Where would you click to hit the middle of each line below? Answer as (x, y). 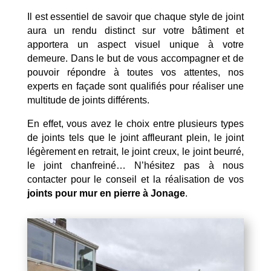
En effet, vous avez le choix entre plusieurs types (135, 123)
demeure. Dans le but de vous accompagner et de (135, 58)
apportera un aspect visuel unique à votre (135, 44)
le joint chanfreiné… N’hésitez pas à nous (135, 165)
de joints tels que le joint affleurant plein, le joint (135, 137)
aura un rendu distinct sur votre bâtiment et (135, 30)
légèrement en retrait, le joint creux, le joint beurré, (135, 151)
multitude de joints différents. (88, 100)
